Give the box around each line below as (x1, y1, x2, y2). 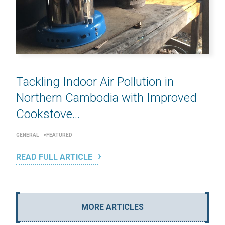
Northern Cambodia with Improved (16, 90, 197, 105)
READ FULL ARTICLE (16, 152, 94, 162)
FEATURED (46, 132, 72, 138)
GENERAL (16, 132, 39, 138)
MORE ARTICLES (81, 202, 144, 212)
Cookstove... (16, 106, 80, 121)
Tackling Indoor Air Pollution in (16, 74, 174, 89)
